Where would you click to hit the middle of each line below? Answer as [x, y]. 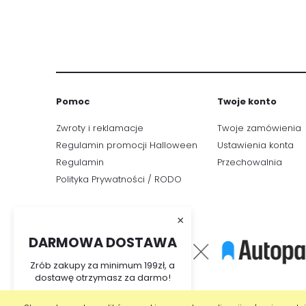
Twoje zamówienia [259, 128]
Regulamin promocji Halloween [127, 145]
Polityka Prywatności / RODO [119, 180]
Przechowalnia [250, 163]
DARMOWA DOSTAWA [102, 242]
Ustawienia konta [255, 145]
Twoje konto [247, 102]
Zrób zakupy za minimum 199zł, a [102, 265]
